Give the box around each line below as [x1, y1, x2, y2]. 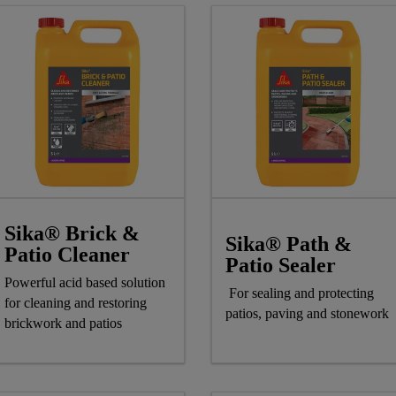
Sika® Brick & [4, 222, 140, 246]
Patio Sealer [225, 253, 336, 277]
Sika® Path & [225, 232, 352, 255]
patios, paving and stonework [225, 305, 389, 321]
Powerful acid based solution [4, 275, 165, 291]
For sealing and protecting [225, 285, 374, 301]
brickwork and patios [4, 316, 122, 331]
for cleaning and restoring [4, 295, 147, 311]
